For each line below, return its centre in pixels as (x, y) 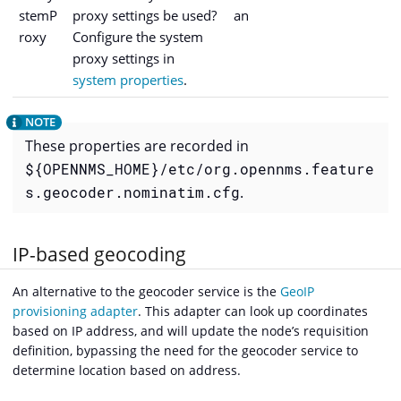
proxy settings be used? (145, 15)
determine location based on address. (127, 370)
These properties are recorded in (137, 145)
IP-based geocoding (99, 255)
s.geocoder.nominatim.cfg (132, 192)
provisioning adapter (75, 311)
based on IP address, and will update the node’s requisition (191, 330)
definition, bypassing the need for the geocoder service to (185, 350)
